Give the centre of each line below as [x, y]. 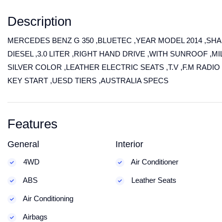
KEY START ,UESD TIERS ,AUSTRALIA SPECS [88, 81]
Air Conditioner [154, 162]
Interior [129, 144]
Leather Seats [153, 180]
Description [39, 21]
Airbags [34, 217]
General [23, 144]
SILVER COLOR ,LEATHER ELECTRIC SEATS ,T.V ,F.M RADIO [114, 67]
